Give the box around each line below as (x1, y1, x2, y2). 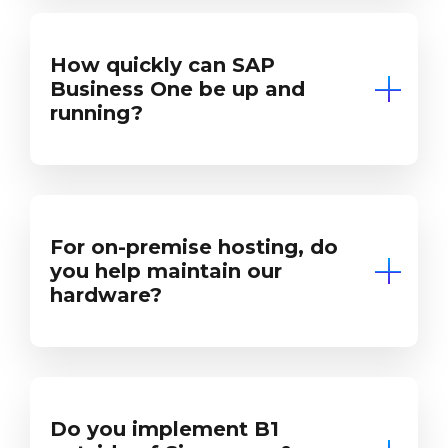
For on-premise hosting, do (50, 234, 338, 259)
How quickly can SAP (50, 52, 275, 77)
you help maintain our (50, 258, 282, 283)
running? (50, 100, 143, 125)
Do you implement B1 (50, 416, 279, 441)
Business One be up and (50, 76, 305, 101)
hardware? (50, 282, 162, 307)
